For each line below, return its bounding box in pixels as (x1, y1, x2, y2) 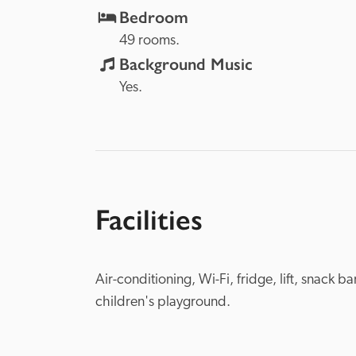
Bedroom (119, 7, 188, 28)
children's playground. (95, 295, 230, 310)
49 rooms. (119, 33, 180, 48)
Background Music (119, 54, 253, 75)
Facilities (95, 203, 203, 237)
